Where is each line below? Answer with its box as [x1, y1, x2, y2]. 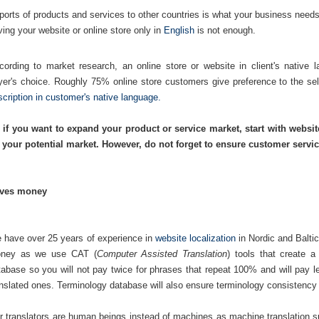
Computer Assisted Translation [96, 249, 228, 259]
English [164, 25, 194, 36]
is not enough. [194, 25, 256, 36]
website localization [155, 233, 236, 244]
